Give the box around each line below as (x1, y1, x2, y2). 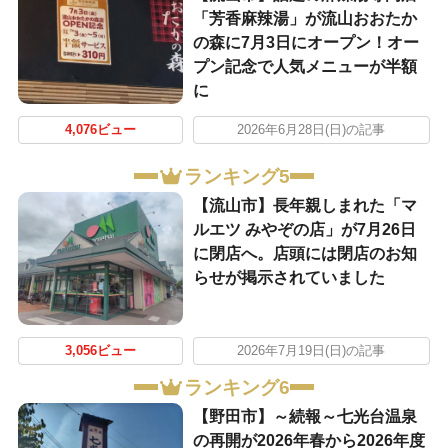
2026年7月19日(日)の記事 (237, 344, 386, 359)
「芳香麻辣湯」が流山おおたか (192, 9, 417, 27)
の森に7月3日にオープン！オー (192, 33, 419, 51)
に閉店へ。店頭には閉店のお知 (192, 244, 417, 262)
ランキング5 (183, 165, 290, 187)
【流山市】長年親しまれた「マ (192, 196, 417, 214)
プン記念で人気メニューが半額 (192, 57, 417, 75)
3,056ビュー (64, 344, 136, 359)
